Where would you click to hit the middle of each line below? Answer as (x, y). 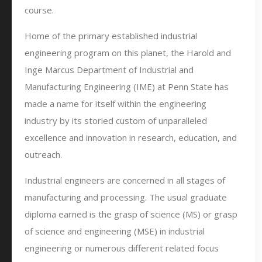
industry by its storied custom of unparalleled (116, 120)
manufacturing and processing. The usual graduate (126, 197)
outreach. (43, 154)
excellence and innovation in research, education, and (131, 137)
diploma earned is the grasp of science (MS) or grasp (131, 214)
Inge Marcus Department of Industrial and (109, 70)
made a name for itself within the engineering (116, 104)
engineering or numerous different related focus (122, 248)
